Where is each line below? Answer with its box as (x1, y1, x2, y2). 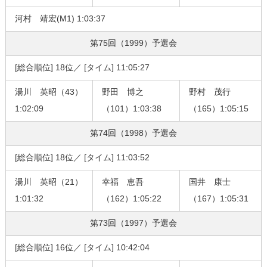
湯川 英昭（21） (14, 177, 83, 187)
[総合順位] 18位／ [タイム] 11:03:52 (14, 153, 150, 163)
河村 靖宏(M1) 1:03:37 (14, 14, 105, 24)
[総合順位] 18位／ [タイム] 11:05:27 (14, 63, 150, 73)
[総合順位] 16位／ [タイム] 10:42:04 (14, 243, 150, 253)
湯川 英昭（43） (14, 87, 83, 97)
